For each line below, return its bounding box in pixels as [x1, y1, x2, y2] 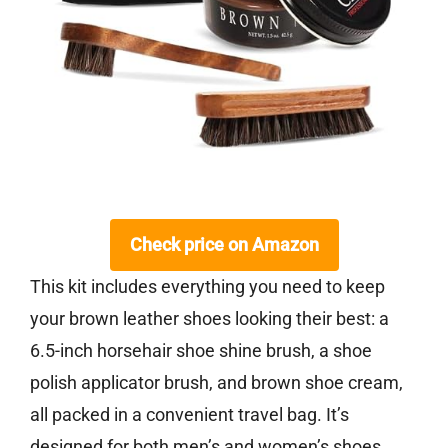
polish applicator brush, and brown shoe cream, [30, 372, 403, 394]
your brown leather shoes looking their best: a [30, 308, 389, 330]
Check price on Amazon [129, 234, 319, 256]
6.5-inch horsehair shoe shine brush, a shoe [30, 340, 372, 362]
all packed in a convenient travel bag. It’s [30, 404, 349, 426]
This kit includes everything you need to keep [30, 276, 385, 298]
